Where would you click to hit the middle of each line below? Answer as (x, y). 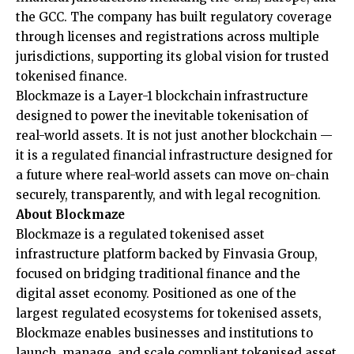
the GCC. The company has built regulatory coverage (174, 17)
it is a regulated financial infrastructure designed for (174, 156)
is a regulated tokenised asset (173, 235)
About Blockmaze (70, 215)
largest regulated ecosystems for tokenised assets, (169, 314)
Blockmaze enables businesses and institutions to (164, 333)
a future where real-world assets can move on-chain (172, 175)
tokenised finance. (72, 77)
